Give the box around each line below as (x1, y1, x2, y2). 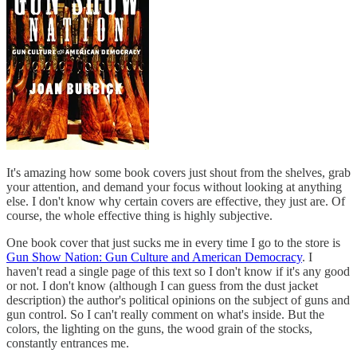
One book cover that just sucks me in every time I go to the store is (6, 235, 340, 249)
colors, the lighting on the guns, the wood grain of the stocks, (6, 321, 312, 335)
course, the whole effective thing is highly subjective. (6, 208, 273, 222)
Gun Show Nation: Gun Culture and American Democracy (6, 249, 302, 264)
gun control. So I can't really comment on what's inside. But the (6, 307, 324, 321)
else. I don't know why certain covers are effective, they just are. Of (6, 194, 345, 208)
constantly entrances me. (6, 335, 129, 350)
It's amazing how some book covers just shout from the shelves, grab (6, 165, 351, 179)
